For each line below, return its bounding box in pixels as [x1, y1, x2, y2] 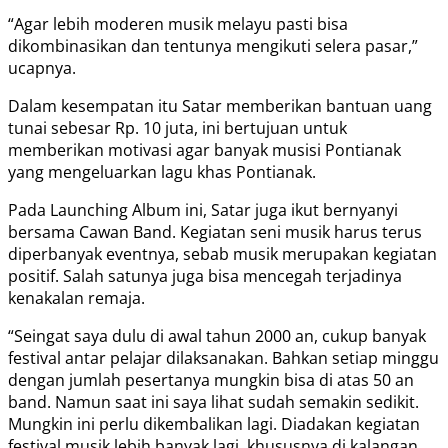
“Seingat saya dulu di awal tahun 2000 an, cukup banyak [8, 324, 426, 347]
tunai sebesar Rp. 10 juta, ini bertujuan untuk [8, 116, 347, 139]
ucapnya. [8, 56, 76, 79]
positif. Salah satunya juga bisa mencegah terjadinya [8, 264, 402, 287]
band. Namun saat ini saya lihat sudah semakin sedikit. [8, 390, 419, 413]
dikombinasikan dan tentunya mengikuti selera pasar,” [8, 34, 418, 57]
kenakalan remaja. [8, 286, 145, 309]
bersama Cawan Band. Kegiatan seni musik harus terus [8, 220, 422, 243]
